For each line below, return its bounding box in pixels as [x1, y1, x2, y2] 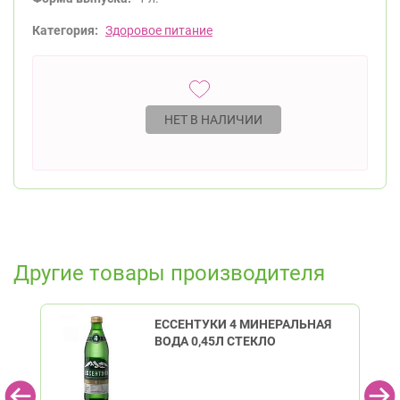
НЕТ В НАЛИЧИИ [164, 112, 262, 127]
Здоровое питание [105, 23, 212, 37]
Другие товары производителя [13, 261, 325, 287]
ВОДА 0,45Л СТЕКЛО [154, 334, 276, 349]
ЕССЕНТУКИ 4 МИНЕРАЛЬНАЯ [154, 317, 331, 332]
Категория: [32, 23, 98, 37]
